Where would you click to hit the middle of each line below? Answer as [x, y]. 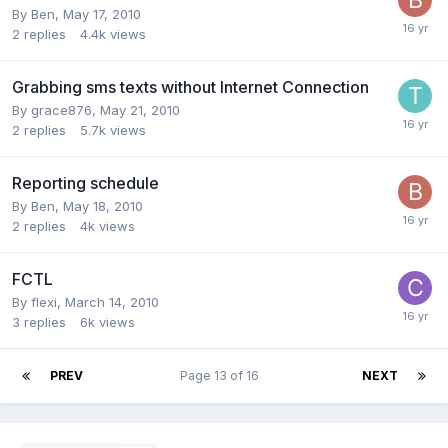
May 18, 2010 [103, 205]
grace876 [61, 109]
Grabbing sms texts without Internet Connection [190, 86]
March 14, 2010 [112, 301]
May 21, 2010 [140, 109]
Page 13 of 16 [222, 375]
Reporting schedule [85, 182]
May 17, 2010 [102, 13]
